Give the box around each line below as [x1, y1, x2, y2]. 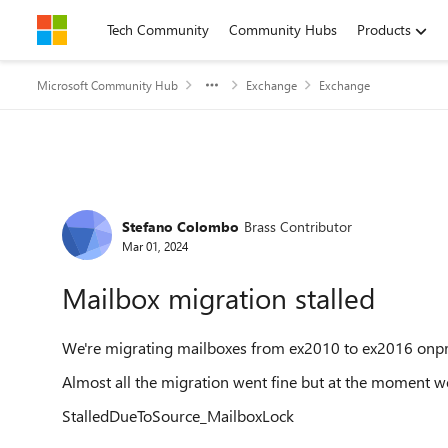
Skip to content [57, 20, 150, 39]
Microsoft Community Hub [37, 77, 178, 93]
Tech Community [107, 20, 209, 39]
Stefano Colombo [122, 216, 239, 236]
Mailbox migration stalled [62, 279, 375, 316]
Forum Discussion [35, 182, 286, 225]
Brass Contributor [244, 216, 352, 236]
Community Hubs [229, 20, 337, 39]
